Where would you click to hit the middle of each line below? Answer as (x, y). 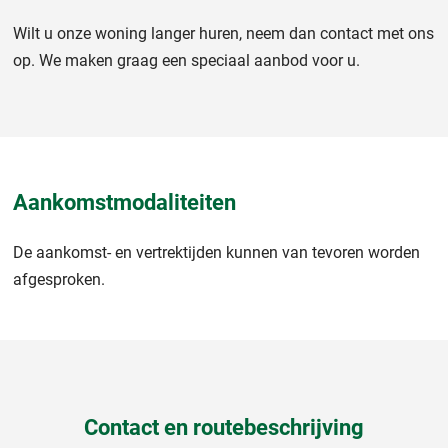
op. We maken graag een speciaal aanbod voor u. (186, 60)
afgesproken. (59, 280)
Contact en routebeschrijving (224, 427)
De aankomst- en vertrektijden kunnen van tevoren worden (216, 253)
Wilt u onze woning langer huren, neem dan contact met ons (223, 33)
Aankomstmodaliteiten (124, 201)
